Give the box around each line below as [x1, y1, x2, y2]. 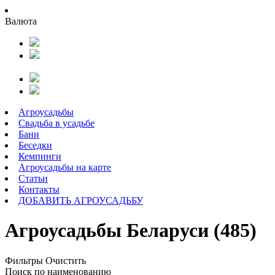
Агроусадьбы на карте [18, 162, 111, 172]
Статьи [18, 173, 48, 184]
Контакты [18, 184, 60, 195]
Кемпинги [18, 151, 61, 161]
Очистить [45, 255, 86, 266]
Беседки [18, 140, 52, 150]
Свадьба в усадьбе [18, 118, 95, 128]
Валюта [5, 16, 37, 26]
